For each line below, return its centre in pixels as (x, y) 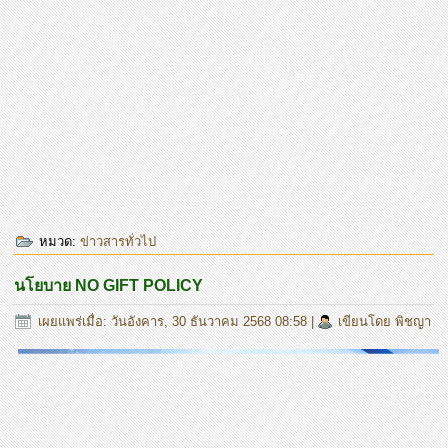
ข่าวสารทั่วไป (118, 241)
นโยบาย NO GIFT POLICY (109, 285)
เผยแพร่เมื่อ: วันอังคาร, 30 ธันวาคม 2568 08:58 (173, 321)
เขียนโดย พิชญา (385, 321)
